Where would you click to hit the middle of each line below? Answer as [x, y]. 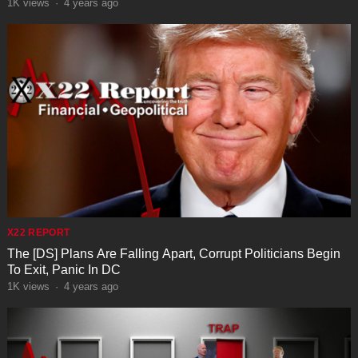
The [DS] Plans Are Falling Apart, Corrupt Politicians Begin [173, 253]
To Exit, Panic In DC [64, 269]
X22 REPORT [38, 232]
